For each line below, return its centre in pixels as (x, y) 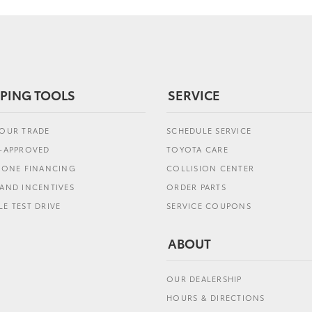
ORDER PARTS (196, 187)
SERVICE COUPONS (209, 205)
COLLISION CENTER (210, 168)
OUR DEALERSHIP (204, 279)
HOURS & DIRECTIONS (216, 297)
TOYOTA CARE (197, 149)
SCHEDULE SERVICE (209, 130)
